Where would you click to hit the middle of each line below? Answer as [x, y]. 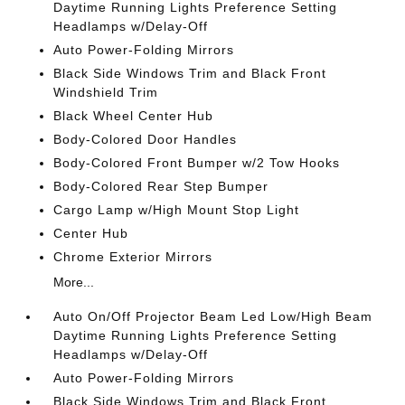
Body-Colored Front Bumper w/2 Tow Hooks [197, 163]
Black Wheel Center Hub [134, 116]
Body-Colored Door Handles [146, 139]
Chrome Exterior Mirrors [133, 257]
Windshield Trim [106, 92]
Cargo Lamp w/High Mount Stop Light [177, 210]
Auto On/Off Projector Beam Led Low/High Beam [213, 316]
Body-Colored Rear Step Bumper [161, 186]
